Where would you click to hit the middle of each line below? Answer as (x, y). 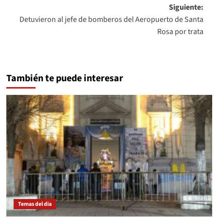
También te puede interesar (64, 78)
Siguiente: (186, 7)
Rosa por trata (180, 31)
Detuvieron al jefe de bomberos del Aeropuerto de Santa (111, 19)
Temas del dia (35, 204)
